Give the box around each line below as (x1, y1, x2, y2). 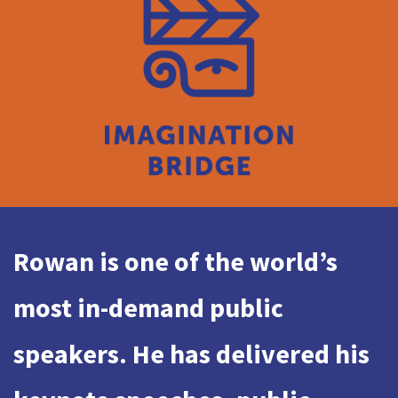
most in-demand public (13, 291, 283, 325)
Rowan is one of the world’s (13, 244, 338, 279)
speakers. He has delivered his (13, 337, 370, 371)
